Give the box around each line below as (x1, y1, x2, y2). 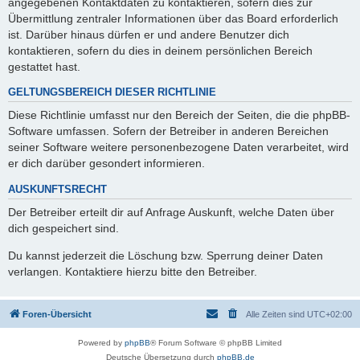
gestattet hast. (8, 59, 80, 73)
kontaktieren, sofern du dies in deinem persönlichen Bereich (8, 43, 313, 57)
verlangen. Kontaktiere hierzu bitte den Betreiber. (8, 265, 257, 279)
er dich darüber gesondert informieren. (8, 157, 205, 170)
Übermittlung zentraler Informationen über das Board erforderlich (8, 11, 338, 25)
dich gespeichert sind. (8, 222, 119, 235)
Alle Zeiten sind (246, 309, 307, 319)
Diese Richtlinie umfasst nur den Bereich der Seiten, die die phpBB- (8, 108, 350, 122)
